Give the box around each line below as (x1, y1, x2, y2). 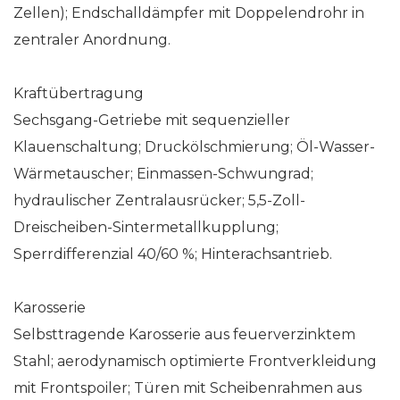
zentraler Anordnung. (13, 30, 171, 48)
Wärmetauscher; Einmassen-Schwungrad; (13, 164, 313, 182)
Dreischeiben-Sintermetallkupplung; (13, 218, 279, 236)
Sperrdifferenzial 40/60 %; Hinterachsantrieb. (13, 245, 332, 262)
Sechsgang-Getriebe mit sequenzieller (13, 111, 290, 129)
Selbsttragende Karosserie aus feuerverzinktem (13, 325, 355, 343)
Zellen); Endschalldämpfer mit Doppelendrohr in (13, 4, 364, 21)
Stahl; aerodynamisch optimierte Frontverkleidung (13, 352, 377, 370)
